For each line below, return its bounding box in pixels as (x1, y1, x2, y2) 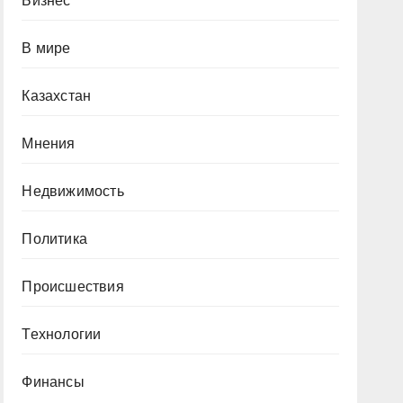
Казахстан (22, 88, 92, 103)
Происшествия (22, 279, 124, 294)
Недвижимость (22, 184, 124, 199)
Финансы (22, 374, 85, 390)
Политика (22, 231, 87, 246)
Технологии (22, 327, 102, 342)
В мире (22, 40, 71, 56)
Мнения (22, 136, 76, 151)
